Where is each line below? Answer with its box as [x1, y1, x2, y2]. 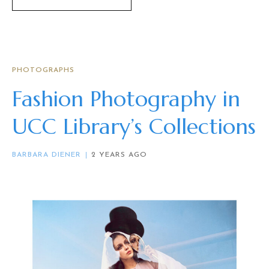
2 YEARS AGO [91, 151, 147, 159]
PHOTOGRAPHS [12, 66, 74, 74]
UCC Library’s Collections [12, 112, 256, 140]
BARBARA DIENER [12, 151, 81, 159]
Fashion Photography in [12, 85, 240, 112]
